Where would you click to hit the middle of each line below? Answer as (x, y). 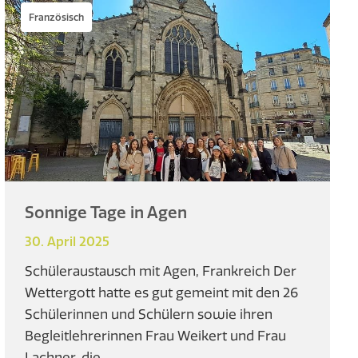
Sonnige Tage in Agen (106, 212)
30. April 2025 (68, 241)
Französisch (57, 17)
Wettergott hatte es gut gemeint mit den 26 (162, 292)
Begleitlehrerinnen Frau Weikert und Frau (156, 335)
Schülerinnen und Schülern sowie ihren (149, 313)
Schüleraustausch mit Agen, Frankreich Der (161, 270)
